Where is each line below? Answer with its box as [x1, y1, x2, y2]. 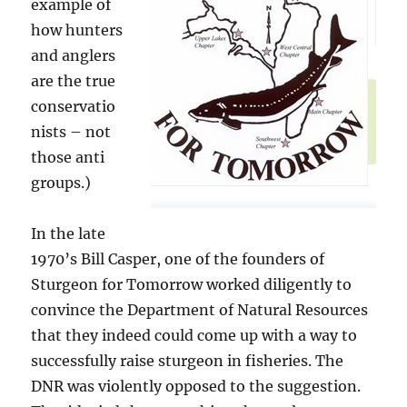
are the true [31, 72, 116, 91]
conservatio [31, 97, 116, 116]
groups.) [31, 174, 92, 193]
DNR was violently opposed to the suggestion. [31, 377, 362, 396]
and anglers [31, 46, 116, 65]
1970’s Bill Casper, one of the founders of [31, 250, 325, 269]
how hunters [31, 21, 124, 40]
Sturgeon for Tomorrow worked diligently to [31, 275, 352, 294]
